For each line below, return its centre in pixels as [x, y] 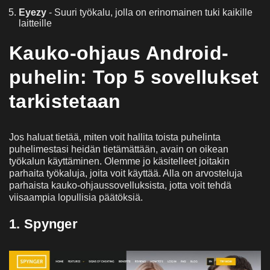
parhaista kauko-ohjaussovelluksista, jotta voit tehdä [120, 185]
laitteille [35, 23]
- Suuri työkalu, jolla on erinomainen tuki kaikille [151, 12]
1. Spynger [43, 224]
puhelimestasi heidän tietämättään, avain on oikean [119, 149]
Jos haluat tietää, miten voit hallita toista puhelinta [115, 137]
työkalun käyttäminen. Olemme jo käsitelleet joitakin [119, 161]
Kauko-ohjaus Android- [119, 53]
